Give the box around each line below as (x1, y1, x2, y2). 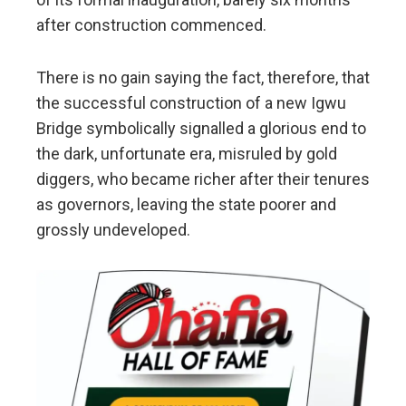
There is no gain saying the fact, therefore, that (36, 67, 370, 87)
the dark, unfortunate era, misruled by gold (36, 143, 337, 163)
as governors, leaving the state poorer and (36, 194, 336, 214)
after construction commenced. (36, 14, 266, 34)
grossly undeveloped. (36, 219, 190, 239)
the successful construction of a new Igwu (36, 92, 346, 112)
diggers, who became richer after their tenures (36, 169, 370, 188)
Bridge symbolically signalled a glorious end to (36, 118, 366, 138)
